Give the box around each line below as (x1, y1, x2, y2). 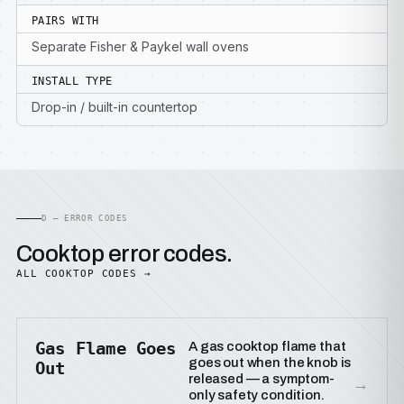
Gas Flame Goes (35, 338, 177, 358)
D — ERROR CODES (41, 214, 128, 223)
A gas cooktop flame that (188, 339, 346, 353)
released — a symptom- (188, 372, 335, 386)
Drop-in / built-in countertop (32, 99, 197, 115)
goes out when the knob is (188, 355, 352, 370)
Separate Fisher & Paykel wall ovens (32, 39, 249, 54)
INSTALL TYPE (32, 75, 113, 87)
